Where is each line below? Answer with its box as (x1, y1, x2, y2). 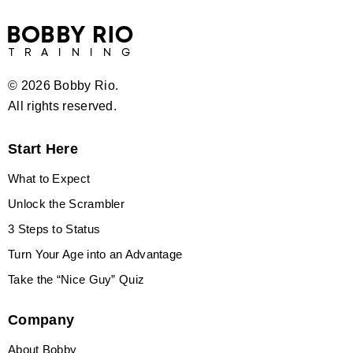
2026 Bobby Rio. (20, 79, 119, 93)
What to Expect (8, 172, 91, 186)
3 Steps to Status (8, 222, 101, 236)
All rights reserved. (8, 99, 117, 113)
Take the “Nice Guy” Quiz (8, 273, 145, 287)
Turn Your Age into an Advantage (8, 247, 183, 262)
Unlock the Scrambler (8, 197, 124, 211)
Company (8, 312, 75, 329)
